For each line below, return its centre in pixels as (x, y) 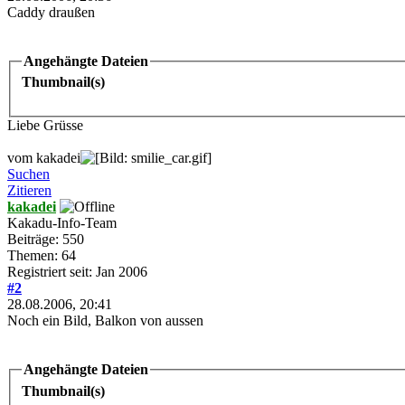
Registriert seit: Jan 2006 (77, 272)
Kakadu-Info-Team (62, 223)
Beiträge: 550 (46, 240)
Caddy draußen (51, 12)
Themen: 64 (42, 256)
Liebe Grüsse (45, 126)
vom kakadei (44, 158)
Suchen (28, 174)
